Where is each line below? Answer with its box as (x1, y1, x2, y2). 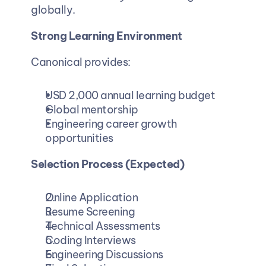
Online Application (45, 190, 138, 204)
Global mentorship (45, 102, 138, 116)
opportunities (45, 131, 113, 145)
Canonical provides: (30, 55, 130, 69)
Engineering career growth (45, 116, 177, 131)
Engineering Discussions (45, 247, 163, 261)
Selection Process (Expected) (30, 157, 184, 171)
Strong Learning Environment (30, 28, 182, 43)
